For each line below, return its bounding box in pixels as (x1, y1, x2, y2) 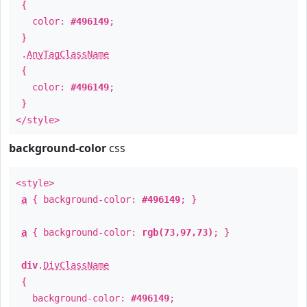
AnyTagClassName (27, 49, 109, 60)
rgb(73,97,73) (142, 227, 213, 238)
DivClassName (43, 260, 109, 271)
